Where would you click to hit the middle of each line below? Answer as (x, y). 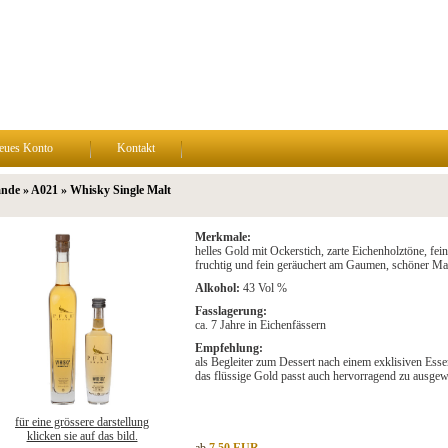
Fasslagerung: (230, 311)
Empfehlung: (228, 348)
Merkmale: (222, 237)
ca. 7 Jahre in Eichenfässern (260, 325)
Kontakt (135, 148)
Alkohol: (217, 288)
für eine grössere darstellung (82, 422)
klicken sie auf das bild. (82, 436)
